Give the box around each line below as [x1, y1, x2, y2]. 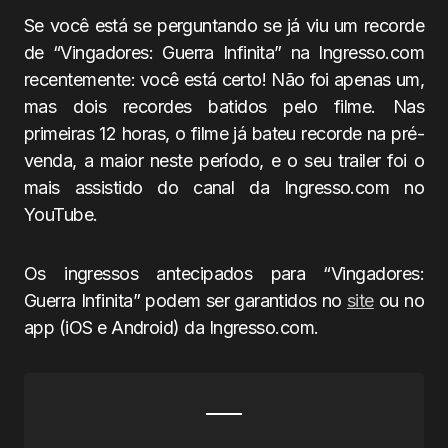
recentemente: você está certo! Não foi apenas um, [24, 69, 424, 90]
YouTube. [24, 204, 98, 225]
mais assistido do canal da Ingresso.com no [24, 177, 424, 198]
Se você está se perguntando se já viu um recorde [24, 15, 424, 36]
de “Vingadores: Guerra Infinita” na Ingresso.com [24, 42, 424, 63]
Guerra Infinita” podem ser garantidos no [24, 290, 347, 311]
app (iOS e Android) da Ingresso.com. [24, 317, 319, 338]
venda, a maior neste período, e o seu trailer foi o [24, 150, 424, 171]
